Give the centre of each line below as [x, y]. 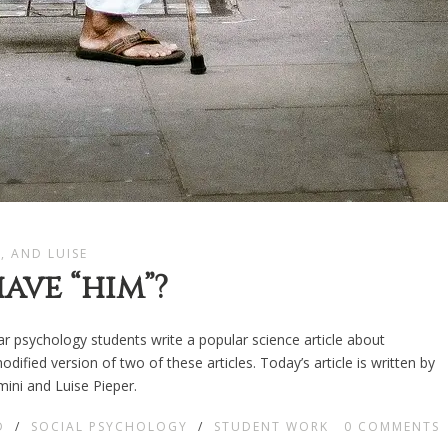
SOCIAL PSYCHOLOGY [109, 427]
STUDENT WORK [271, 427]
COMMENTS [398, 427]
